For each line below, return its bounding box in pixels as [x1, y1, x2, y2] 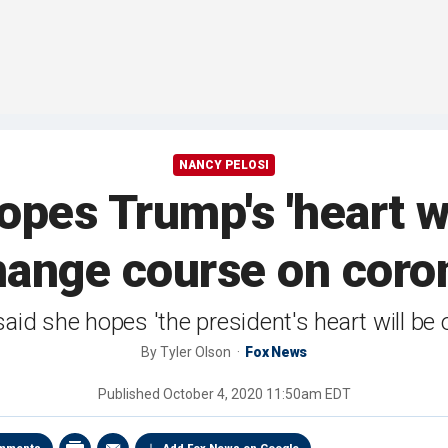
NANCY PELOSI [179, 158, 269, 173]
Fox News [245, 344, 307, 361]
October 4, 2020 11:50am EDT [162, 386, 351, 403]
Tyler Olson [160, 344, 234, 361]
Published [97, 386, 163, 403]
